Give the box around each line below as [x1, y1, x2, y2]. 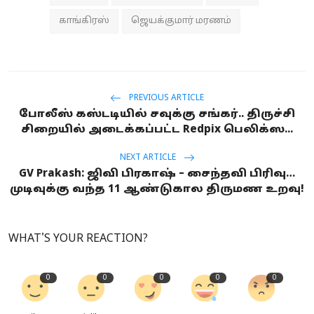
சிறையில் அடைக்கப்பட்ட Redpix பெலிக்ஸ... [21, 123, 293, 137]
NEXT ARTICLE [119, 153, 178, 163]
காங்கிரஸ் [59, 15, 109, 27]
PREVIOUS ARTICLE [127, 93, 204, 104]
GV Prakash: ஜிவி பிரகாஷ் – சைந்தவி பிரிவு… [19, 167, 295, 181]
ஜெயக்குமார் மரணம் [131, 15, 231, 27]
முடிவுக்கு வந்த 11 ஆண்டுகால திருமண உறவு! [10, 182, 304, 196]
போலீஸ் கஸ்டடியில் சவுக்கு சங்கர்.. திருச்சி [19, 107, 295, 121]
